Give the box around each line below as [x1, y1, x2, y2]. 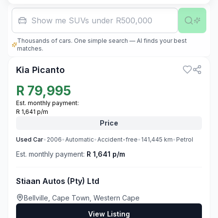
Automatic [65, 136, 94, 143]
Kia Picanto [16, 65, 65, 75]
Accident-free [97, 136, 138, 143]
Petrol [176, 136, 193, 143]
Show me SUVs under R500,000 [31, 16, 152, 25]
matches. [17, 45, 44, 52]
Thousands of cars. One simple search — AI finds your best [17, 37, 187, 44]
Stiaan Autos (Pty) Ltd [16, 176, 99, 186]
